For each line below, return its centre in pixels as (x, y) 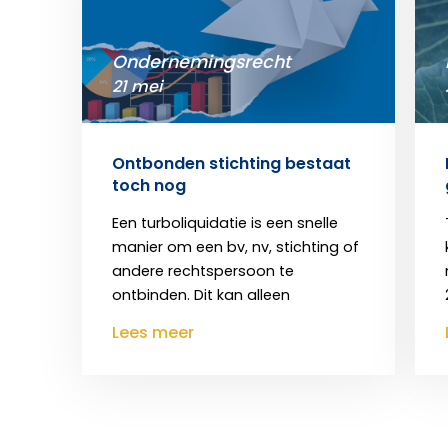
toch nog (149, 186)
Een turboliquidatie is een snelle (225, 223)
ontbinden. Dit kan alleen (201, 295)
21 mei (137, 87)
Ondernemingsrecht (201, 62)
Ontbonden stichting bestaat (231, 164)
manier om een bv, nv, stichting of (235, 247)
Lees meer (153, 333)
